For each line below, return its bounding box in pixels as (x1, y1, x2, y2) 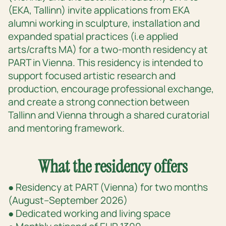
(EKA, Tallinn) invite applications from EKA (8, 4, 190, 17)
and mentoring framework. (8, 122, 125, 135)
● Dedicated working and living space (8, 207, 171, 220)
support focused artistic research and (8, 69, 176, 83)
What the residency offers (38, 155, 188, 179)
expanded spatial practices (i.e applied (8, 30, 178, 43)
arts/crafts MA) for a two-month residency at (8, 43, 208, 56)
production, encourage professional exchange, (8, 82, 214, 96)
